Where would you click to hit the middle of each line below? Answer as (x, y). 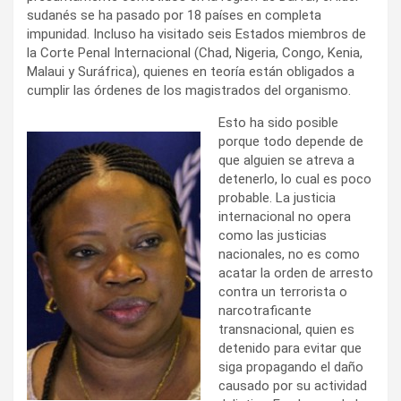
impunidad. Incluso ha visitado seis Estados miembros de (196, 34)
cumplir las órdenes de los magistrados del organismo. (189, 90)
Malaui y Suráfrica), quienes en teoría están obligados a (191, 71)
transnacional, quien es (286, 329)
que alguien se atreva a (286, 160)
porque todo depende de (291, 141)
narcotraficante (265, 310)
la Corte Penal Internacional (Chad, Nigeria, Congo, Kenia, (195, 52)
